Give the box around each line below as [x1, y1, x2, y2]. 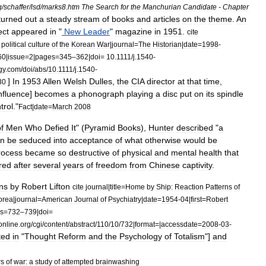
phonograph [78, 89, 124, 99]
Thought [24, 232, 56, 241]
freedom [96, 160, 127, 170]
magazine [115, 27, 152, 36]
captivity [182, 160, 212, 170]
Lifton [49, 182, 70, 191]
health [199, 148, 222, 157]
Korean [71, 40, 95, 48]
